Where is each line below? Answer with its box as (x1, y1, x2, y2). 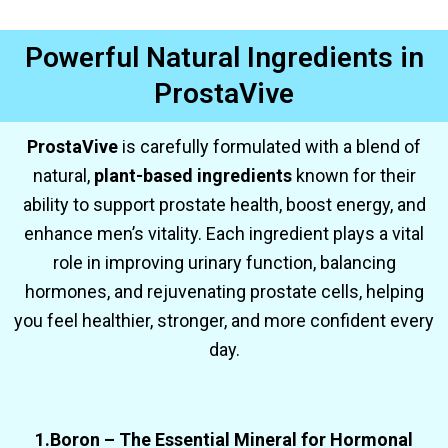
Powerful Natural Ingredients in (24, 41, 424, 75)
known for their (291, 165, 416, 187)
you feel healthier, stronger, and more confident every (14, 310, 434, 332)
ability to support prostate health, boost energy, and (22, 194, 426, 216)
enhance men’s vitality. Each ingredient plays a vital (24, 223, 424, 245)
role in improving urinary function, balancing (52, 252, 396, 274)
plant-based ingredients (93, 165, 292, 187)
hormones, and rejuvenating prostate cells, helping (24, 281, 424, 303)
